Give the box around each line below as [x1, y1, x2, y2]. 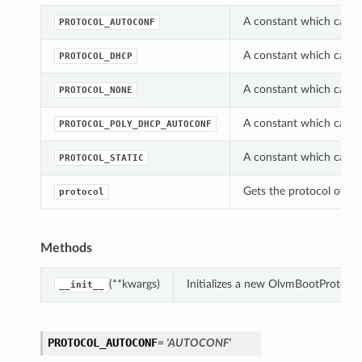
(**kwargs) [108, 278, 160, 291]
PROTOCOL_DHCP [58, 51, 133, 62]
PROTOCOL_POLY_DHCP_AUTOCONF [58, 119, 212, 130]
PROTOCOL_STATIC [58, 153, 144, 164]
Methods [40, 242, 92, 255]
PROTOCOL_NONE [58, 85, 133, 96]
